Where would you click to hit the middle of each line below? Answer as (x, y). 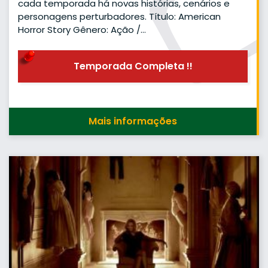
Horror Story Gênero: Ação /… (82, 30)
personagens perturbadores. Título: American (119, 17)
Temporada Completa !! (133, 66)
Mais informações (133, 121)
